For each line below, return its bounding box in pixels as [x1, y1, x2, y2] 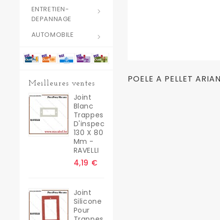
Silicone [73, 196, 102, 206]
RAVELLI [73, 145, 99, 155]
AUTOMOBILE [31, 30, 74, 39]
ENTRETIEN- [31, 4, 69, 14]
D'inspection [73, 118, 119, 129]
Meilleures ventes [28, 79, 95, 87]
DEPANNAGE [31, 14, 72, 24]
